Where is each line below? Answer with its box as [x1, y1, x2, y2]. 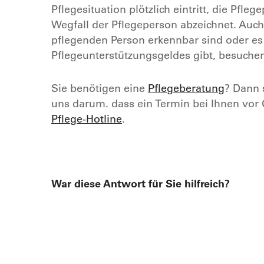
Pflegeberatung [148, 81, 225, 95]
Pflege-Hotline [51, 111, 122, 126]
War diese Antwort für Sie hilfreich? [51, 176, 230, 190]
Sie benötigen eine [51, 81, 148, 95]
